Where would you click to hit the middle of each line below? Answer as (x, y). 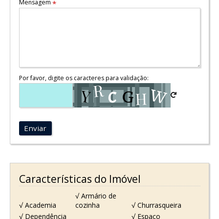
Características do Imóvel (80, 179)
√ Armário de (96, 196)
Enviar (35, 128)
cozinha (87, 205)
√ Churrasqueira (157, 205)
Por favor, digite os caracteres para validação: (84, 78)
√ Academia (37, 205)
